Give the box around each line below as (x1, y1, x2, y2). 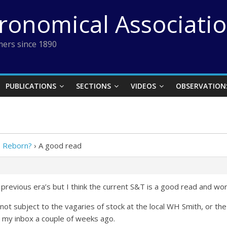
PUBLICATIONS (6, 81, 56, 91)
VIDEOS (131, 81, 156, 91)
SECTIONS (76, 81, 111, 91)
